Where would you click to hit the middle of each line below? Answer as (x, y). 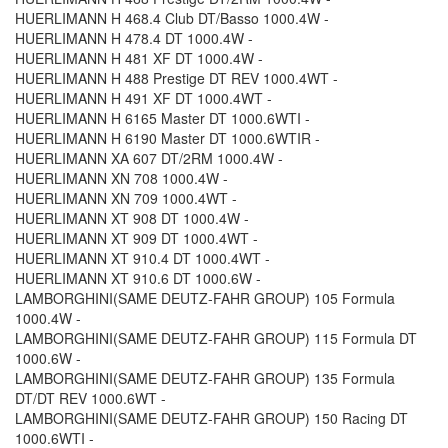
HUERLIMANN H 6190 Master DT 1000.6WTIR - (167, 138)
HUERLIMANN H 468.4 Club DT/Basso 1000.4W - (172, 18)
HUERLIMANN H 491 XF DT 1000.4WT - (143, 98)
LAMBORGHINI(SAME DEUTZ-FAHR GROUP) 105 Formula (205, 298)
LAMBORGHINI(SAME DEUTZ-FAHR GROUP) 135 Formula (205, 378)
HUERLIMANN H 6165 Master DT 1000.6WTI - (162, 118)
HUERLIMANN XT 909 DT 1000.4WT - (136, 238)
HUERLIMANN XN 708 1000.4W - (121, 178)
